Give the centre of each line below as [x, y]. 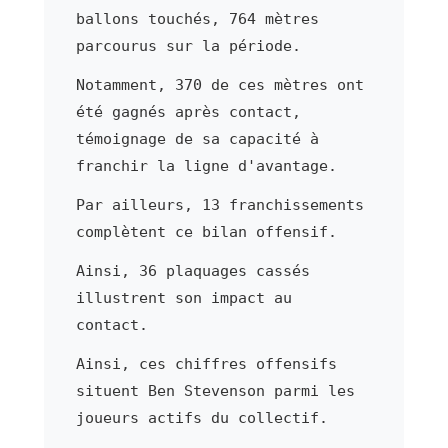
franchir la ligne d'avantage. [206, 165]
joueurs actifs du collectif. [201, 417]
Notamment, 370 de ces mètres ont [219, 84]
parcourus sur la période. [188, 45]
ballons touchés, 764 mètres [197, 18]
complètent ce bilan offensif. [206, 231]
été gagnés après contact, [188, 111]
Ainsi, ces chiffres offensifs [206, 363]
